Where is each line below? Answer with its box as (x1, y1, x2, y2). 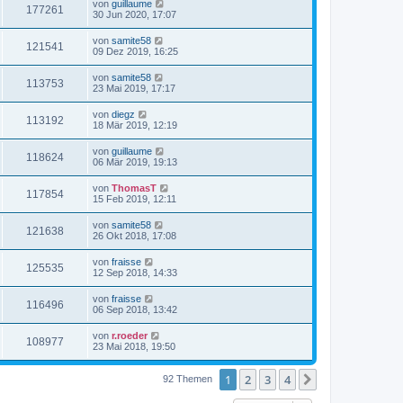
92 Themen (163, 372, 215, 384)
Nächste (319, 372, 364, 389)
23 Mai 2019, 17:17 (93, 82, 175, 94)
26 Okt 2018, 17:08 (93, 229, 176, 241)
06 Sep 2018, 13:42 (93, 303, 177, 315)
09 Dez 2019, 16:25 (93, 45, 178, 57)
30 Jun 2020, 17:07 (93, 8, 176, 20)
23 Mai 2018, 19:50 (93, 340, 175, 352)
